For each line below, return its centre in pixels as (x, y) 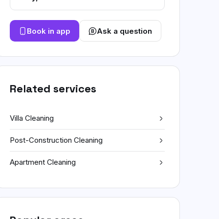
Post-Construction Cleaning (56, 140)
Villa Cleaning (32, 118)
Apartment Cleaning (43, 162)
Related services (53, 88)
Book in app (49, 31)
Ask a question (125, 31)
